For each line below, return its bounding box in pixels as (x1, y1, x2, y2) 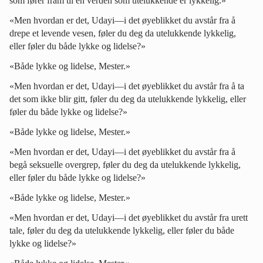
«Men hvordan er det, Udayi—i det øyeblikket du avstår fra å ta (9, 80, 244, 91)
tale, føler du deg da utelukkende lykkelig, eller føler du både (9, 225, 234, 235)
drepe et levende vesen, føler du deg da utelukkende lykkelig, (9, 28, 236, 38)
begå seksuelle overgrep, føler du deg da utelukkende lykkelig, (9, 159, 241, 170)
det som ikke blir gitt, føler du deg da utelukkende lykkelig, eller (9, 93, 246, 104)
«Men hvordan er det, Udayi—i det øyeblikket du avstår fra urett (9, 212, 248, 222)
